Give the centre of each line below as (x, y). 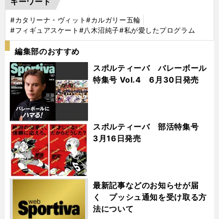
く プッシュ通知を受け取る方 (150, 197)
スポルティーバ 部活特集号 (150, 126)
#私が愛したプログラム (157, 30)
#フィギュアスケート (45, 30)
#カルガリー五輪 (113, 20)
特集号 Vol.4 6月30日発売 (146, 79)
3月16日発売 (117, 138)
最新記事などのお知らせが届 (146, 185)
